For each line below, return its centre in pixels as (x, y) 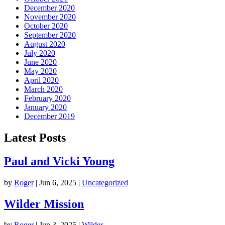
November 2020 (50, 17)
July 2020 (40, 53)
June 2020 (40, 62)
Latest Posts (35, 137)
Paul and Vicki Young (59, 161)
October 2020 (46, 26)
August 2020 (45, 44)
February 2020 (47, 98)
